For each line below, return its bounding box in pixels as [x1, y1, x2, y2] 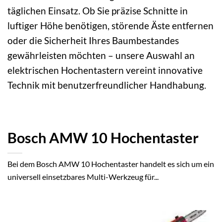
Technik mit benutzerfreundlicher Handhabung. [7, 79, 206, 91]
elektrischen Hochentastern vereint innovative [7, 64, 203, 76]
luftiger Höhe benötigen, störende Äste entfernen [7, 20, 214, 32]
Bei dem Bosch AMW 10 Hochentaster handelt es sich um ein [7, 159, 214, 168]
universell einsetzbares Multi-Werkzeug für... [7, 171, 159, 181]
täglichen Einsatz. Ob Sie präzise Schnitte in [7, 5, 188, 17]
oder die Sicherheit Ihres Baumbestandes [7, 35, 179, 47]
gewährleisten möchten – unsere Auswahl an [7, 50, 195, 61]
